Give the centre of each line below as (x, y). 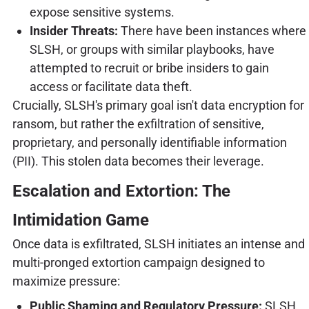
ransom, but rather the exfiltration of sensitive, (138, 123)
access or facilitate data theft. (111, 86)
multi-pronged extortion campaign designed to (138, 263)
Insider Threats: (73, 30)
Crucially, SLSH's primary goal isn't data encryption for (158, 105)
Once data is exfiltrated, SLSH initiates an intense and (158, 244)
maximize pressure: (66, 281)
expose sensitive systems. (102, 12)
